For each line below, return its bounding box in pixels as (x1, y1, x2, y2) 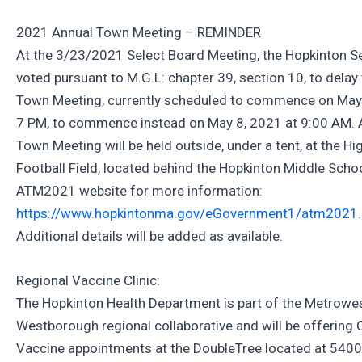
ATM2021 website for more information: (16, 183, 263, 200)
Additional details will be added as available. (16, 228, 283, 245)
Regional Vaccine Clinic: (16, 272, 160, 289)
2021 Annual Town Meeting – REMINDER (16, 24, 261, 41)
